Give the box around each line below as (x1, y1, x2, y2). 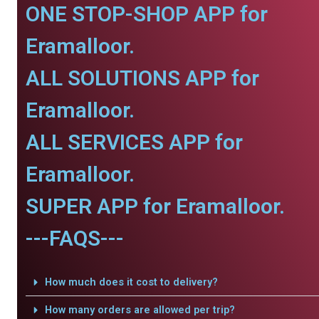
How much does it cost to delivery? (44, 276, 218, 288)
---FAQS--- (26, 226, 124, 251)
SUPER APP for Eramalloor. (26, 194, 285, 219)
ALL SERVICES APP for (26, 130, 243, 155)
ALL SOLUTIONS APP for (26, 66, 259, 90)
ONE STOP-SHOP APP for (26, 1, 268, 26)
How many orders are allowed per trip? (44, 303, 235, 316)
